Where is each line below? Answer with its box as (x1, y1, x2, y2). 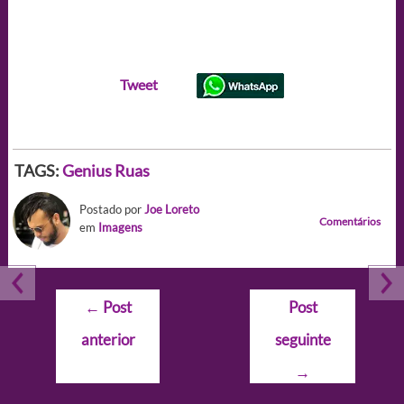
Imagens (97, 219, 142, 234)
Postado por (78, 201, 144, 216)
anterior (80, 329, 135, 349)
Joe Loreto (143, 201, 199, 216)
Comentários (319, 214, 381, 228)
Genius (61, 160, 112, 180)
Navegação (54, 290, 124, 308)
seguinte (274, 329, 331, 349)
